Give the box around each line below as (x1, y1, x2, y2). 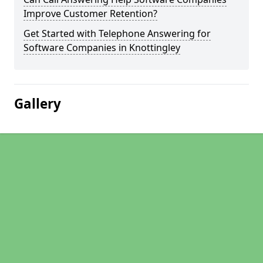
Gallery (14, 95, 61, 113)
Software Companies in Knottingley (23, 41, 180, 54)
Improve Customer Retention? (23, 7, 157, 20)
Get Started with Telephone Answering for (23, 27, 211, 40)
